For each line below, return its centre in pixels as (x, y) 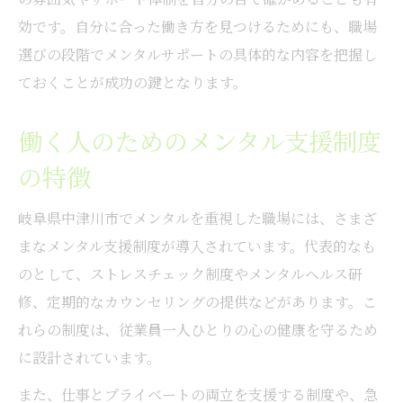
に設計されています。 (90, 357)
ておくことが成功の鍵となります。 (133, 82)
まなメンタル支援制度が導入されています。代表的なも (197, 246)
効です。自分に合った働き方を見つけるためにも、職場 (197, 26)
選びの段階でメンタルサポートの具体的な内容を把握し (197, 54)
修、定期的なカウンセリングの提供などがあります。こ (197, 301)
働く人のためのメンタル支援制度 (200, 140)
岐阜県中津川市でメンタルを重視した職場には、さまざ (197, 218)
